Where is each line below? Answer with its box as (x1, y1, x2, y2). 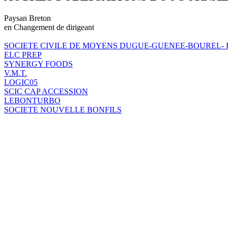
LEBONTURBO (4, 96, 61, 105)
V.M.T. (4, 68, 27, 77)
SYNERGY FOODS (4, 59, 73, 68)
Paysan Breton (4, 13, 51, 22)
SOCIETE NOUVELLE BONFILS (4, 105, 122, 114)
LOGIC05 (4, 77, 38, 87)
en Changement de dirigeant (4, 22, 94, 32)
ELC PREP (4, 50, 42, 59)
